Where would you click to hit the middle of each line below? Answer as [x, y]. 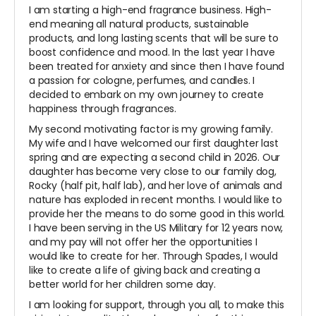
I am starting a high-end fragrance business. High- [150, 10]
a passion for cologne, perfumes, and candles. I [142, 81]
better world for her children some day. [124, 285]
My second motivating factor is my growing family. [151, 129]
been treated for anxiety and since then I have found [157, 67]
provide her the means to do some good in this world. [157, 214]
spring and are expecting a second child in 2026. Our [155, 158]
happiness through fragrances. [104, 109]
